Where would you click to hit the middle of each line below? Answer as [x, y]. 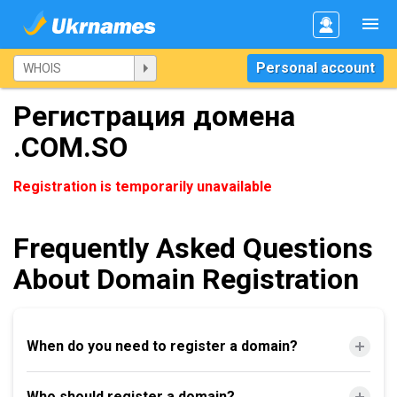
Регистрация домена [154, 116]
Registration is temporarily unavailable [143, 187]
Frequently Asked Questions [193, 248]
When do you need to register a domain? [162, 346]
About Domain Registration [186, 279]
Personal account [315, 68]
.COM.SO [70, 147]
